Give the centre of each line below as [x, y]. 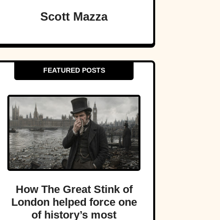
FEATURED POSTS [74, 70]
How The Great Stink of [74, 190]
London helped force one [74, 202]
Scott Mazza [74, 17]
